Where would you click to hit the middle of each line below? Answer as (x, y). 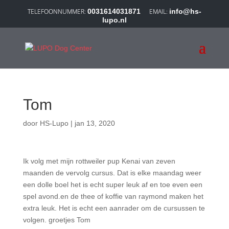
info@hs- (185, 11)
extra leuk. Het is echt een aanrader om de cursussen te (114, 208)
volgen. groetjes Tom (56, 220)
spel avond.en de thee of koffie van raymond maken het (113, 196)
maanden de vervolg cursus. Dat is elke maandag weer (112, 173)
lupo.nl (114, 20)
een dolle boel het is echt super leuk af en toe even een (112, 185)
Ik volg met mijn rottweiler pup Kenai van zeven (99, 161)
